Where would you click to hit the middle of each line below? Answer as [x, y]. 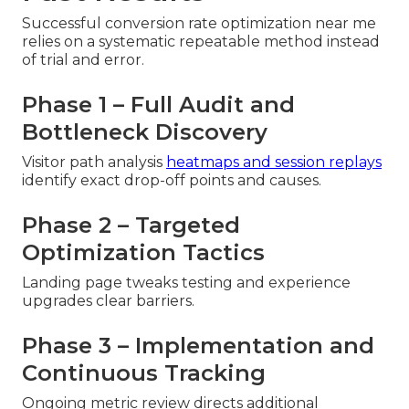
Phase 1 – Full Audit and [158, 105]
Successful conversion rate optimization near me [199, 24]
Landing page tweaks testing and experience [186, 283]
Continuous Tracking [144, 373]
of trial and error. [83, 60]
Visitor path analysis [94, 163]
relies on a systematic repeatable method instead [201, 42]
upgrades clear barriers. [108, 301]
